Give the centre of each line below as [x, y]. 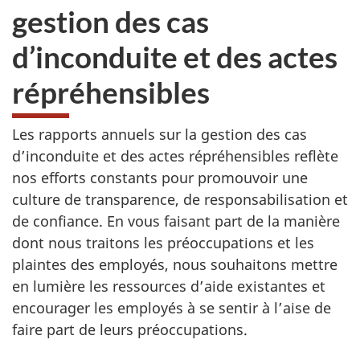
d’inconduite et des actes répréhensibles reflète [175, 156]
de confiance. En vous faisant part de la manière [176, 221]
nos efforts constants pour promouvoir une [160, 178]
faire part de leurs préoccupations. [130, 329]
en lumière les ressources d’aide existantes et [169, 286]
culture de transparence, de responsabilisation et [180, 199]
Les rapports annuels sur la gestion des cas [160, 134]
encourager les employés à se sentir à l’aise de [172, 308]
